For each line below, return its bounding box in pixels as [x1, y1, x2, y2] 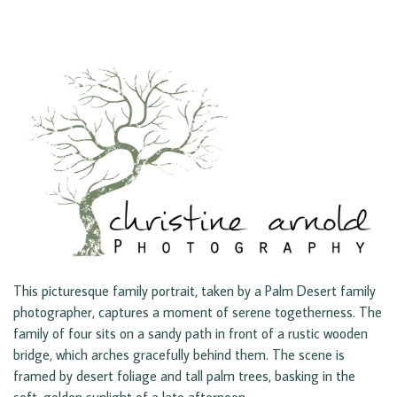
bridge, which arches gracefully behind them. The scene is [13, 346, 345, 364]
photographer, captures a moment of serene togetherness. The [13, 303, 382, 322]
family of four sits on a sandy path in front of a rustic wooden [13, 324, 368, 343]
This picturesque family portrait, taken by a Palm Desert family [13, 282, 376, 300]
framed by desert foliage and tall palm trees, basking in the [13, 367, 355, 385]
